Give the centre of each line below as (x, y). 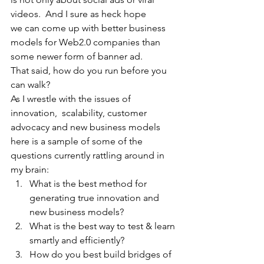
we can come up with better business (89, 28)
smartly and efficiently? (77, 240)
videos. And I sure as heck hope (78, 14)
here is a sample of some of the (78, 141)
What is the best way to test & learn (103, 226)
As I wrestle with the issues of (73, 99)
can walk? (32, 85)
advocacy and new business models (87, 127)
